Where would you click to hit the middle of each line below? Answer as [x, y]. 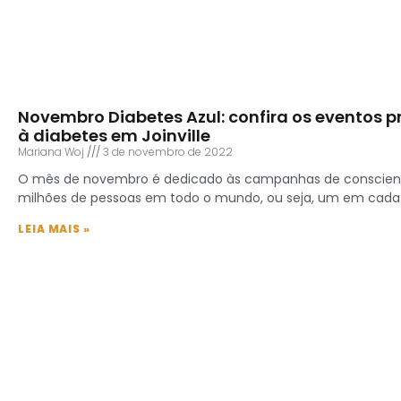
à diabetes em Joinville [114, 136]
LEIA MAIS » [54, 229]
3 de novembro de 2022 [166, 152]
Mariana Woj [52, 152]
